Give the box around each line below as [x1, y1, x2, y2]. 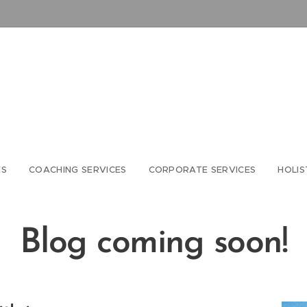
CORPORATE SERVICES [148, 164, 256, 175]
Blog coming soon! [19, 226, 288, 261]
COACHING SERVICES [28, 164, 127, 175]
